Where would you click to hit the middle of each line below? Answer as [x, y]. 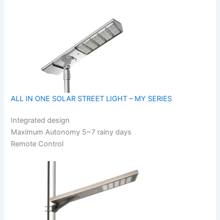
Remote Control [37, 144]
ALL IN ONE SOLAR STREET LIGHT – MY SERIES [92, 98]
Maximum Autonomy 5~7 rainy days [71, 132]
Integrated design [41, 120]
